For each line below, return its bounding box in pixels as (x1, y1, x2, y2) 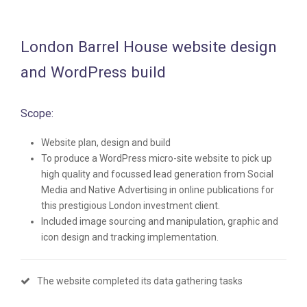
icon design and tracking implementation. (41, 231, 219, 243)
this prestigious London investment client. (41, 199, 220, 211)
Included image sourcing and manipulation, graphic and (41, 215, 278, 227)
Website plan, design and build (41, 136, 171, 148)
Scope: (21, 106, 53, 120)
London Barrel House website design (21, 37, 277, 56)
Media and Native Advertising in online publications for (41, 184, 274, 195)
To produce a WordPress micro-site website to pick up (41, 152, 272, 164)
